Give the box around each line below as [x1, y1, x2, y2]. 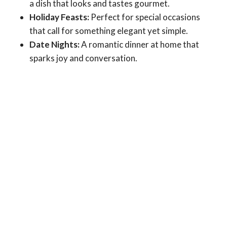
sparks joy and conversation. [29, 53, 137, 64]
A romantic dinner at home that [80, 39, 199, 50]
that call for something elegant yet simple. [29, 25, 188, 36]
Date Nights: [29, 39, 80, 50]
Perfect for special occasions [89, 12, 200, 23]
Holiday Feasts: [29, 12, 89, 23]
